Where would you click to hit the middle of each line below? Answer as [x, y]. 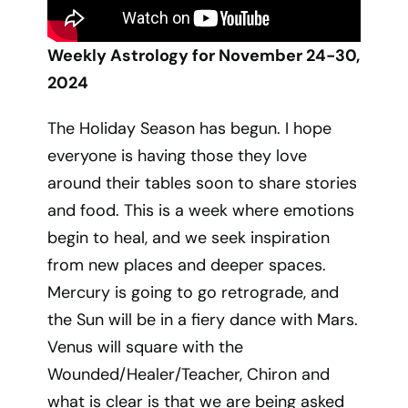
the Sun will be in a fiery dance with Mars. [203, 320]
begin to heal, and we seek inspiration [189, 238]
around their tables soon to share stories [203, 183]
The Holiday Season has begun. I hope [190, 128]
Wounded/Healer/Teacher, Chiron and [189, 374]
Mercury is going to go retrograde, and [194, 292]
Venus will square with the [146, 347]
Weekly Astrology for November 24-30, [204, 56]
